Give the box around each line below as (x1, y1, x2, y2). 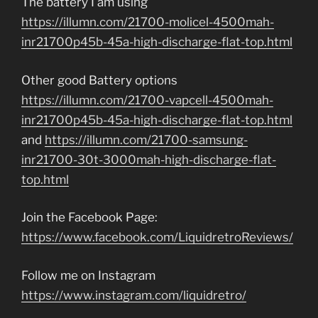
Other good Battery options (21, 72, 177, 87)
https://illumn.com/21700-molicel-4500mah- (21, 15, 274, 29)
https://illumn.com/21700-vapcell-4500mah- (21, 92, 273, 107)
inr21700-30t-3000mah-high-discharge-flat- (21, 152, 276, 167)
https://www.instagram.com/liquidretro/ (21, 287, 246, 302)
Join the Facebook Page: (21, 210, 158, 224)
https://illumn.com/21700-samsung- (45, 132, 248, 147)
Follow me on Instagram (21, 268, 155, 283)
